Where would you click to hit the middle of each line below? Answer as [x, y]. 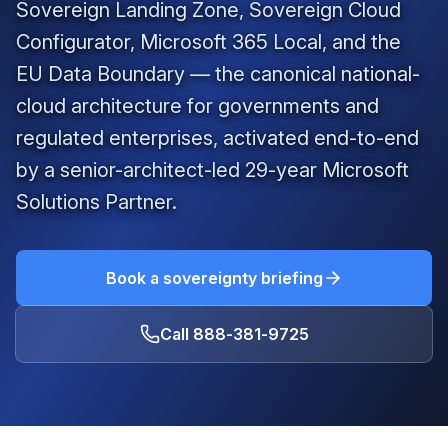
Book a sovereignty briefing [214, 278]
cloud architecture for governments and [197, 106]
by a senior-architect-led [130, 170]
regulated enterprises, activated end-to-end [217, 138]
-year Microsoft [338, 170]
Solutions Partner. [96, 202]
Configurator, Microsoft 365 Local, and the [208, 42]
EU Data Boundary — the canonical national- [218, 74]
